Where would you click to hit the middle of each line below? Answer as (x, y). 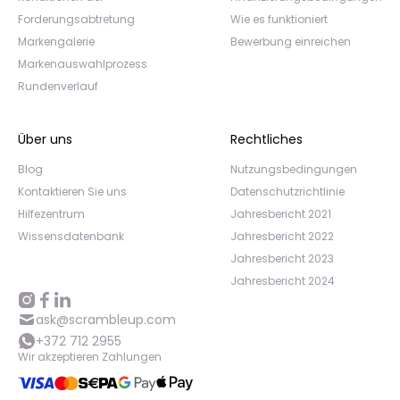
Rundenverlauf (58, 87)
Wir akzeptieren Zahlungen (90, 357)
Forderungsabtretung (76, 20)
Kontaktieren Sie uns (72, 192)
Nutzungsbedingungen (294, 170)
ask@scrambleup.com (106, 320)
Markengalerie (56, 42)
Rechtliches (267, 140)
